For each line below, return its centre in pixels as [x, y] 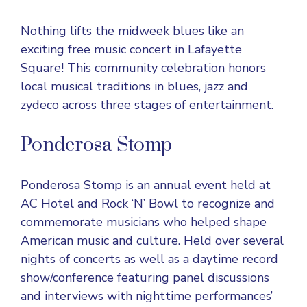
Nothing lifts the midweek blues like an [132, 31]
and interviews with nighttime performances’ [147, 296]
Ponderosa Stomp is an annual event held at [146, 185]
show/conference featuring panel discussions [145, 278]
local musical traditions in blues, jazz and [134, 86]
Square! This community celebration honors [143, 68]
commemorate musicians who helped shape [144, 222]
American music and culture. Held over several [152, 241]
